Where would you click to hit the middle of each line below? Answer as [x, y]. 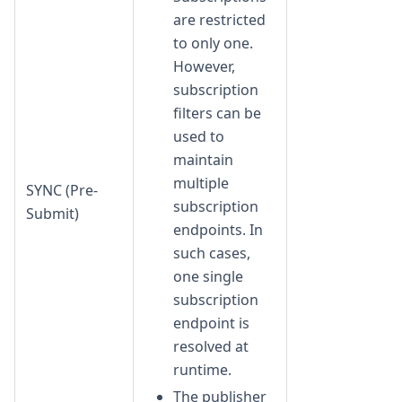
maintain [203, 159]
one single [208, 276]
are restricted [219, 19]
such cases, [212, 253]
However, [204, 66]
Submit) [52, 213]
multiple [201, 183]
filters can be [217, 113]
